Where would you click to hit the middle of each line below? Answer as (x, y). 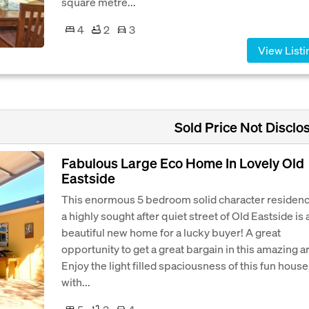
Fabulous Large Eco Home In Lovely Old (183, 162)
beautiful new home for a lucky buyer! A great (171, 232)
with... (76, 281)
